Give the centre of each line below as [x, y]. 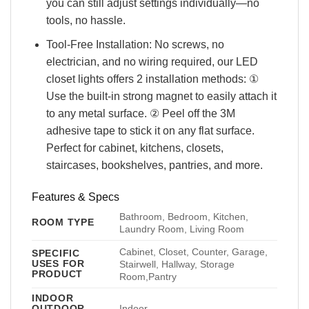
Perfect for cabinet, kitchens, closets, [134, 148]
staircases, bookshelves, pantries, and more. [154, 165]
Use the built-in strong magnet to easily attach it [161, 96]
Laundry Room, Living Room [182, 229]
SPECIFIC [56, 253]
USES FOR [58, 263]
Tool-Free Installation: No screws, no [135, 44]
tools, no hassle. [86, 21]
